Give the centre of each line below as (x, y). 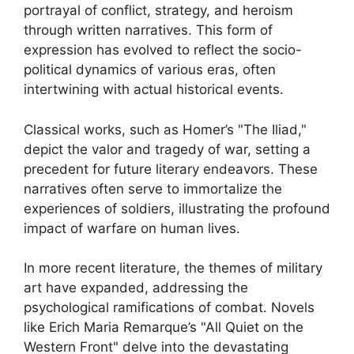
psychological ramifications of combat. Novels (169, 307)
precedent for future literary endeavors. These (171, 169)
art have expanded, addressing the (136, 288)
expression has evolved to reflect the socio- (163, 50)
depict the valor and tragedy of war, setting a (167, 149)
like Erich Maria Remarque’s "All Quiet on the (164, 327)
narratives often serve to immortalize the (153, 188)
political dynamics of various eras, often (150, 70)
